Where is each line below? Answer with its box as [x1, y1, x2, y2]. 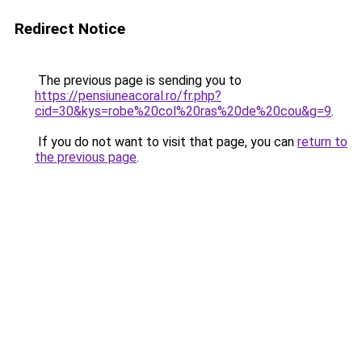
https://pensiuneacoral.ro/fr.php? [35, 88, 221, 103]
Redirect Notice [15, 19, 125, 38]
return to [297, 134, 347, 149]
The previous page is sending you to [35, 73, 242, 88]
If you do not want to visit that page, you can [35, 134, 297, 149]
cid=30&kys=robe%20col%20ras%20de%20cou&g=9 [35, 103, 331, 119]
